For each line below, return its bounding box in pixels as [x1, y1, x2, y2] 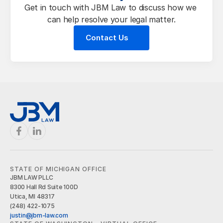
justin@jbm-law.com [10, 212, 68, 219]
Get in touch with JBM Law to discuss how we [24, 2, 197, 12]
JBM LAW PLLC [10, 174, 54, 181]
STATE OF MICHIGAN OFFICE [10, 165, 107, 173]
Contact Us [86, 33, 128, 42]
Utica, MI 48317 [10, 193, 55, 200]
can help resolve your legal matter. [47, 14, 176, 24]
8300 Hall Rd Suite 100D [10, 183, 78, 191]
